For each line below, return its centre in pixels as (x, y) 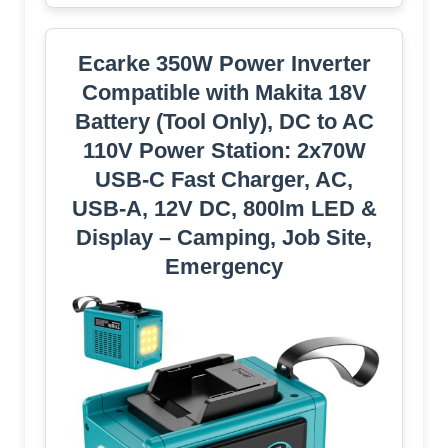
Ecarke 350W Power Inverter (224, 64)
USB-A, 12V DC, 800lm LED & (224, 209)
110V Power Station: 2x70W (224, 151)
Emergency (224, 267)
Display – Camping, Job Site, (224, 238)
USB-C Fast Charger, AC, (224, 180)
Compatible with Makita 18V (224, 93)
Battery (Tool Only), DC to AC (224, 122)
